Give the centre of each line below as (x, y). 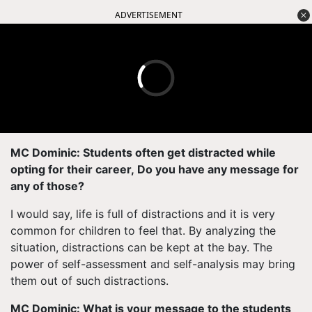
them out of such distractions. (89, 280)
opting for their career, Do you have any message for (155, 169)
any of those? (47, 186)
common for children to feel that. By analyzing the (143, 230)
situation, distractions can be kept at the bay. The (141, 247)
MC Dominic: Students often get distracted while (143, 152)
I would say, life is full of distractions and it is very (143, 213)
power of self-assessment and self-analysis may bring (153, 264)
